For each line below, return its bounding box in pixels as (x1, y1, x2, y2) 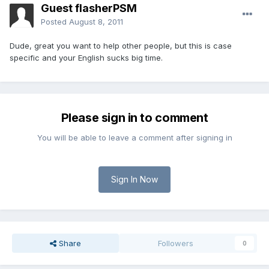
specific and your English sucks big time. (10, 53, 163, 63)
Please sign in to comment (61, 110, 208, 125)
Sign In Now (111, 174, 158, 185)
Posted (41, 17, 69, 27)
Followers (158, 238, 194, 249)
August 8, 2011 (69, 17, 123, 27)
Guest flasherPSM (41, 2, 137, 15)
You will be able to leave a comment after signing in (37, 133, 232, 143)
